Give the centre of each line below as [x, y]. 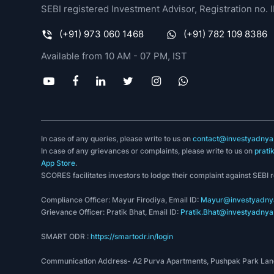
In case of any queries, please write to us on [117, 139]
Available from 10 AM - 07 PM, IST [114, 56]
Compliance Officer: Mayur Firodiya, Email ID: [121, 200]
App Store [58, 163]
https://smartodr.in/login [132, 236]
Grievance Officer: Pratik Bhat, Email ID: [111, 212]
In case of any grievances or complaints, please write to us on [148, 151]
